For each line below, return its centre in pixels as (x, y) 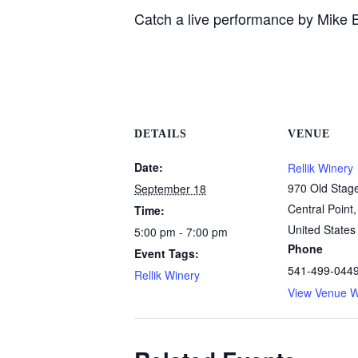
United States (322, 229)
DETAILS (161, 134)
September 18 (170, 189)
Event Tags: (167, 253)
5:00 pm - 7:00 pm (181, 232)
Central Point (320, 209)
